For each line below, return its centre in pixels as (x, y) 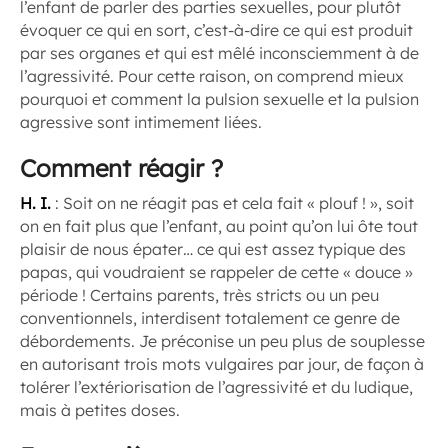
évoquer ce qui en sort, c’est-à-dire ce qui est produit (216, 30)
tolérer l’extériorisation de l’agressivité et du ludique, (216, 387)
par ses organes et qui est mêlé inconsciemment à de (219, 53)
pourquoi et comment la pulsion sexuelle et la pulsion (219, 99)
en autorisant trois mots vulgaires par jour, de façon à (222, 364)
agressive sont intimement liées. (141, 122)
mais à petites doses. (100, 410)
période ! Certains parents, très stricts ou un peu (199, 295)
